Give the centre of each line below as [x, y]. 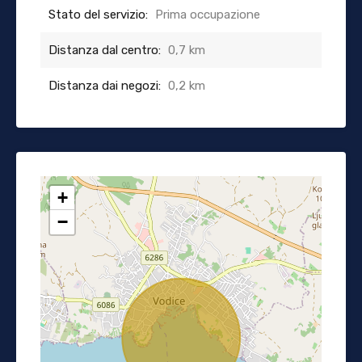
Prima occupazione [208, 14]
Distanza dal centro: [105, 50]
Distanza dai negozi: [105, 85]
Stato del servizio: [98, 14]
